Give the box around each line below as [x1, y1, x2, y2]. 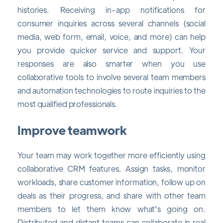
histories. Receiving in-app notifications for [17, 4, 206, 15]
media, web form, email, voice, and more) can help [17, 31, 206, 42]
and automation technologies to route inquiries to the [17, 85, 206, 96]
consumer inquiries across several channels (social [17, 18, 206, 29]
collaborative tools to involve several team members [17, 72, 206, 83]
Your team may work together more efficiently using [17, 150, 206, 161]
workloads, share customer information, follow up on [17, 177, 206, 188]
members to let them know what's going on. [17, 204, 206, 215]
